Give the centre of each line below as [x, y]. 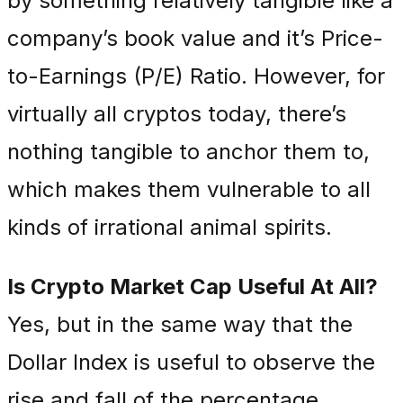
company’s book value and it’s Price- [195, 38]
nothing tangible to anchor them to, [188, 152]
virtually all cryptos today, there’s [177, 114]
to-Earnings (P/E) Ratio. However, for [196, 76]
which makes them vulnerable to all [189, 189]
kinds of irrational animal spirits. [170, 227]
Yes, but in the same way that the [180, 324]
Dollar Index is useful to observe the [191, 362]
